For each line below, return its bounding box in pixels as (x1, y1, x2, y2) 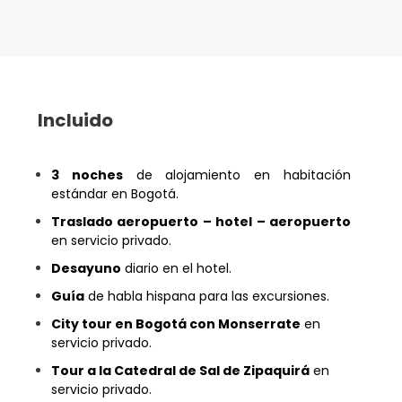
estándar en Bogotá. (50, 185, 179, 203)
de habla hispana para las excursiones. (83, 287, 329, 305)
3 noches (50, 166, 123, 184)
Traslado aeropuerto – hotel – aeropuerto (50, 213, 352, 231)
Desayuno (50, 259, 121, 277)
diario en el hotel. (120, 259, 232, 277)
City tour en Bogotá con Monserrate (50, 315, 301, 333)
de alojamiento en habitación (122, 166, 352, 184)
